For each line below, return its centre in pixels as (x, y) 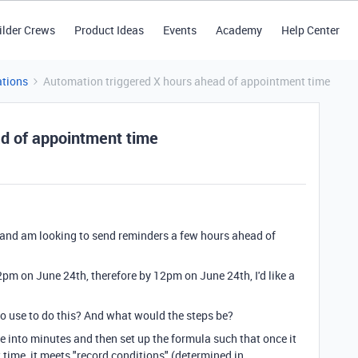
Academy (239, 30)
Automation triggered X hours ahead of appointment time (187, 81)
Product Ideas (109, 30)
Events (179, 30)
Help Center (310, 30)
